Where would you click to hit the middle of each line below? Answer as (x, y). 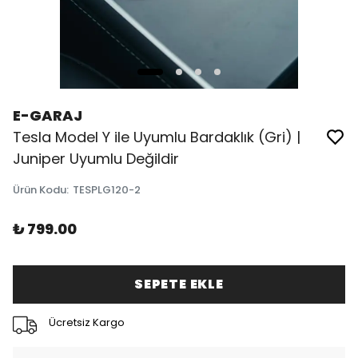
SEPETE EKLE (179, 284)
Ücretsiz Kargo (86, 322)
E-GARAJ (48, 115)
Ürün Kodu (40, 190)
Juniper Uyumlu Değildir (96, 159)
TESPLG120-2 (107, 190)
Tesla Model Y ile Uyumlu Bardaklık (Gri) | (157, 137)
